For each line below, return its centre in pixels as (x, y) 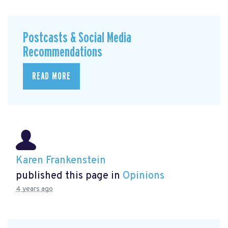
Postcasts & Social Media (77, 38)
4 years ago (34, 189)
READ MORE (51, 77)
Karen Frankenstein (61, 161)
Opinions (144, 176)
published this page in (69, 176)
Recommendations (63, 52)
